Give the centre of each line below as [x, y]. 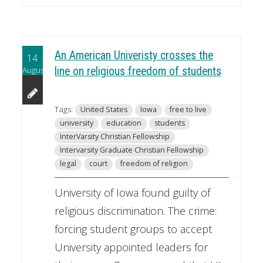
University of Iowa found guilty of [132, 193]
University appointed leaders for [131, 247]
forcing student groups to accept [133, 229]
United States [104, 110]
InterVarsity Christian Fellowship [114, 137]
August [34, 70]
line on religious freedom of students [138, 72]
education [124, 123]
